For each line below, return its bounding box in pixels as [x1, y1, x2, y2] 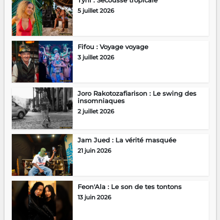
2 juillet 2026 [77, 108, 114, 115]
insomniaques [77, 97, 125, 105]
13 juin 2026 [77, 193, 111, 201]
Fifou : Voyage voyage [77, 43, 148, 51]
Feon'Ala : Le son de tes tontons [77, 183, 182, 191]
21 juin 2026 [77, 147, 111, 155]
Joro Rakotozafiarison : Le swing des [77, 89, 196, 98]
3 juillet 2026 [77, 54, 114, 61]
